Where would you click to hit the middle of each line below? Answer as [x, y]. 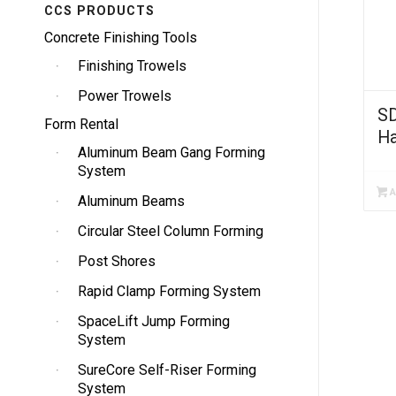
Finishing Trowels [132, 66]
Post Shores [117, 261]
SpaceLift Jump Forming [154, 321]
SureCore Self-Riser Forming [167, 370]
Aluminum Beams [131, 201]
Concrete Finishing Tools [121, 38]
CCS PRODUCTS [99, 11]
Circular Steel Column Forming [171, 231]
